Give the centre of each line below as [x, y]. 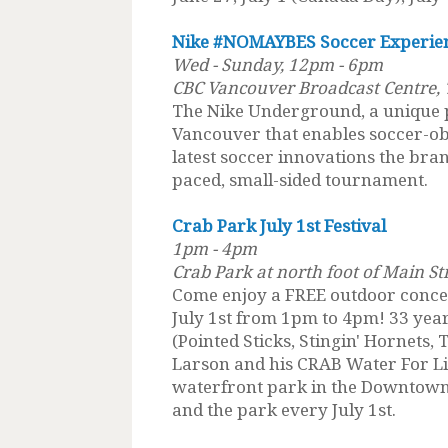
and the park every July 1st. [284, 409]
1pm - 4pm [216, 248]
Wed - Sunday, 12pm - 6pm [277, 64]
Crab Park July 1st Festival [281, 225]
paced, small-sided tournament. [300, 179]
